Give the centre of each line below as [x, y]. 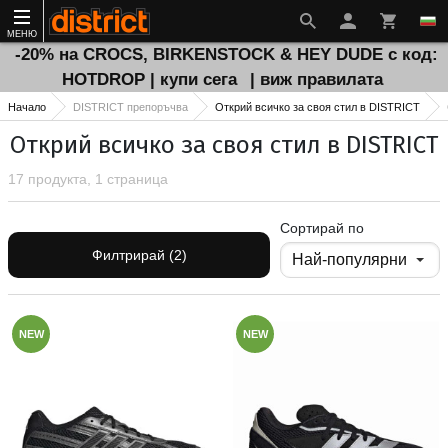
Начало [27, 107]
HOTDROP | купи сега [151, 79]
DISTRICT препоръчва [130, 107]
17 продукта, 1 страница [88, 179]
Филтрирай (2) [139, 255]
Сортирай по [322, 228]
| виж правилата [316, 79]
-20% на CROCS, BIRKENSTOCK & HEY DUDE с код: [226, 54]
